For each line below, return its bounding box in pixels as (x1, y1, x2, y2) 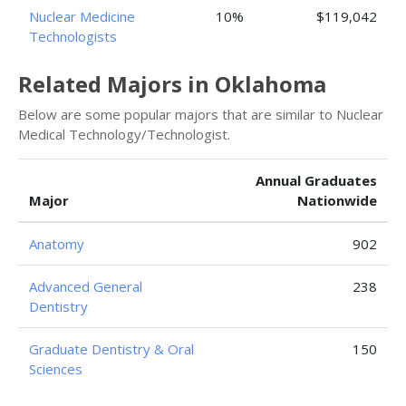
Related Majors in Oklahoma (18, 69, 326, 99)
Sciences (29, 360, 82, 378)
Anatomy (29, 235, 84, 253)
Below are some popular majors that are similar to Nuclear (18, 105, 383, 123)
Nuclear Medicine (29, 7, 135, 25)
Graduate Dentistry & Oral (29, 340, 194, 358)
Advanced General (29, 277, 142, 295)
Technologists (29, 27, 117, 45)
